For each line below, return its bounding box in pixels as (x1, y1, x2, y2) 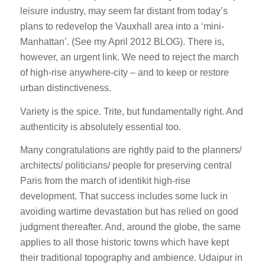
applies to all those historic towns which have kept (20, 237, 229, 248)
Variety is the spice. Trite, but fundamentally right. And (20, 106, 243, 117)
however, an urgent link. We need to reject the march (20, 52, 239, 63)
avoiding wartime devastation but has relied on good (20, 206, 238, 217)
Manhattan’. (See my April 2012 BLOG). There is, (20, 37, 224, 47)
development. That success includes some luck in (20, 191, 228, 202)
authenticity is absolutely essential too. (20, 121, 181, 132)
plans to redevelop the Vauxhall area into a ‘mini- (20, 21, 224, 32)
